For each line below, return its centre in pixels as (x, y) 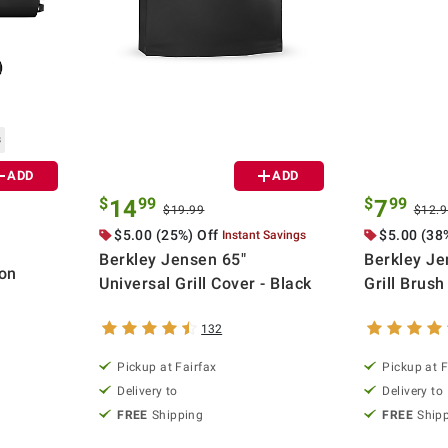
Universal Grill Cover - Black (205, 283)
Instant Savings (264, 234)
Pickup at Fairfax (167, 366)
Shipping (177, 414)
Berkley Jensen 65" (173, 259)
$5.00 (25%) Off (166, 234)
